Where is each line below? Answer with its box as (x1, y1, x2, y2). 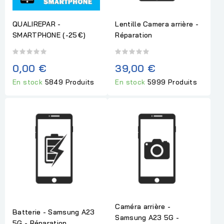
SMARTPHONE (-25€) (12, 30, 86, 40)
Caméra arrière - (115, 202, 171, 211)
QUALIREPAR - (12, 19, 61, 29)
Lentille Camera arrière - (115, 19, 198, 29)
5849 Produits (44, 77, 94, 86)
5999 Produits (147, 77, 197, 86)
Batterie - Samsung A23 (12, 207, 95, 217)
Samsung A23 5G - (115, 213, 179, 222)
